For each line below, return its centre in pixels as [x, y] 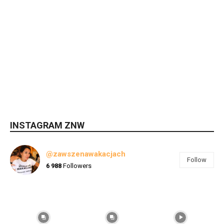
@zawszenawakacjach [86, 154]
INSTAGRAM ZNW [47, 125]
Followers [76, 166]
